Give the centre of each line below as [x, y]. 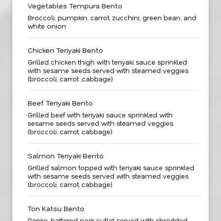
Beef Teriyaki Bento [60, 103]
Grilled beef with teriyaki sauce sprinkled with [100, 115]
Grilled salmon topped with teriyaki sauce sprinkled [111, 167]
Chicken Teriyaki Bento [65, 50]
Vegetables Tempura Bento [75, 6]
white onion [47, 26]
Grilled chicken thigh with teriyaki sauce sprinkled [107, 62]
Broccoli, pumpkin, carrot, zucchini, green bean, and [112, 18]
